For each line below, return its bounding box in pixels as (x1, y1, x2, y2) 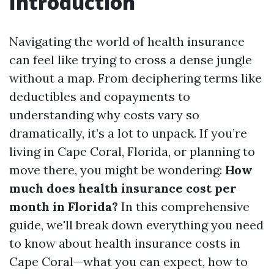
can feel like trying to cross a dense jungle (9, 52, 252, 67)
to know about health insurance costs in (9, 235, 240, 251)
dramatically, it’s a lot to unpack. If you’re (9, 125, 247, 141)
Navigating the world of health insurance (9, 34, 245, 49)
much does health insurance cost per (9, 180, 237, 196)
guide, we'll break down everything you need (9, 217, 264, 232)
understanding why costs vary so (9, 107, 199, 122)
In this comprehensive (118, 199, 250, 214)
